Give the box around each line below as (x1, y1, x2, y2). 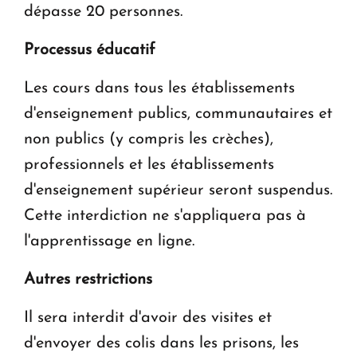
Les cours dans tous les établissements (24, 80, 295, 96)
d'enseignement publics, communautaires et (24, 105, 332, 122)
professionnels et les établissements (24, 156, 274, 173)
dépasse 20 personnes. (24, 3, 182, 20)
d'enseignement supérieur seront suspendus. (24, 182, 332, 198)
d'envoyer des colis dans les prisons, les (24, 335, 299, 351)
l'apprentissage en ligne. (24, 233, 194, 249)
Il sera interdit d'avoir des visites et (24, 309, 272, 326)
